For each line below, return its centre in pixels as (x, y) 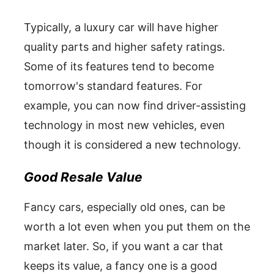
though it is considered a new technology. (132, 145)
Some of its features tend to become (119, 66)
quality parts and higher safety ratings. (124, 47)
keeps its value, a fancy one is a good (120, 266)
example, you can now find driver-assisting (135, 106)
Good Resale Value (83, 177)
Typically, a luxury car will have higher (121, 27)
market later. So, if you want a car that (124, 246)
